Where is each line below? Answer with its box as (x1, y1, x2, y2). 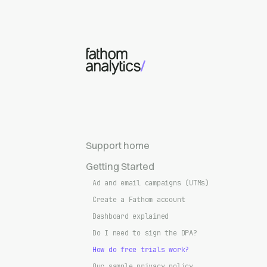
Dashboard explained (92, 211, 169, 221)
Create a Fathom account (92, 194, 185, 204)
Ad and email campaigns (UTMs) (92, 178, 209, 188)
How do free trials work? (92, 244, 190, 254)
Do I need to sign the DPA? (92, 228, 197, 238)
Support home (86, 139, 150, 151)
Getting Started (86, 160, 154, 172)
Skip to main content (85, 10, 170, 22)
